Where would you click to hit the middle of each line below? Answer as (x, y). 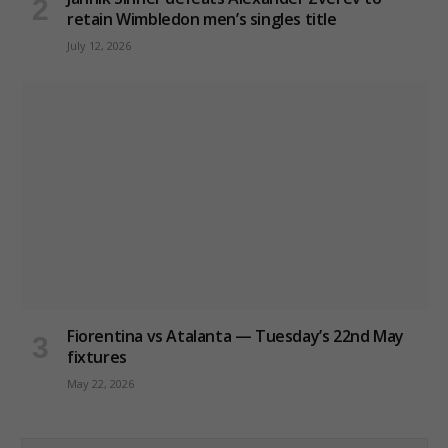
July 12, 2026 (99, 46)
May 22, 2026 (100, 384)
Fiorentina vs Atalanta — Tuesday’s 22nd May (235, 336)
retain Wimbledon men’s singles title (202, 19)
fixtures (97, 357)
